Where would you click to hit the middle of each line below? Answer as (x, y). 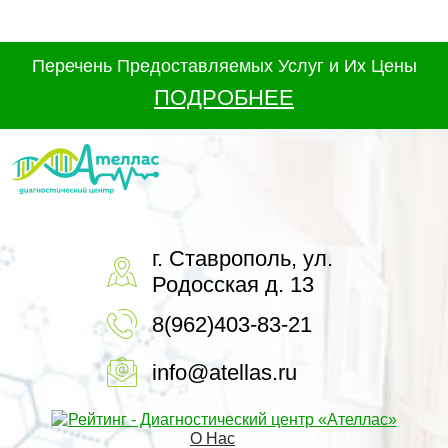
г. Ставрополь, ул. (242, 258)
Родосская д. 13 (233, 284)
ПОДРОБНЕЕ (224, 97)
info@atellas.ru (224, 373)
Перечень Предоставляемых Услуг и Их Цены (224, 66)
